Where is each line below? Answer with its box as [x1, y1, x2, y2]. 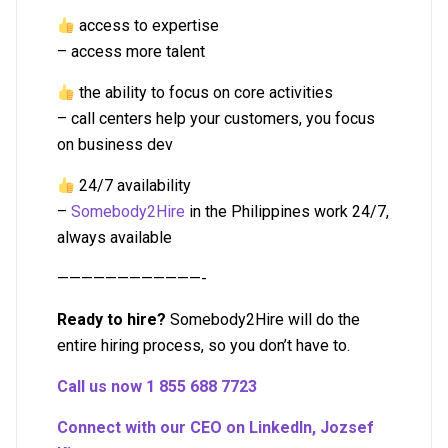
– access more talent [57, 42, 205, 62]
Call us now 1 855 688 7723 [57, 377, 257, 397]
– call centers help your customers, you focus [57, 109, 375, 129]
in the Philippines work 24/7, [185, 202, 389, 222]
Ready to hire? [57, 310, 166, 330]
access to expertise [75, 16, 220, 36]
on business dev [57, 135, 173, 155]
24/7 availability [75, 176, 192, 196]
